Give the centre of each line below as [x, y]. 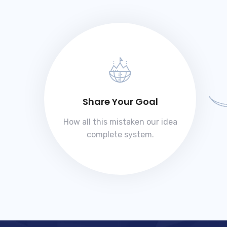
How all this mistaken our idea [120, 122]
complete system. [120, 135]
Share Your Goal [120, 102]
